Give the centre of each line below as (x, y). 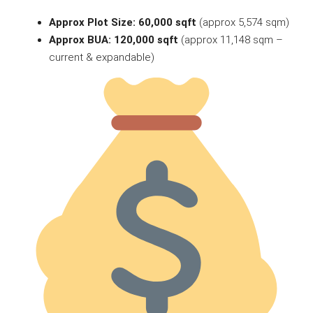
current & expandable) (102, 57)
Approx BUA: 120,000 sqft (114, 39)
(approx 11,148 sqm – (231, 39)
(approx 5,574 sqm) (243, 22)
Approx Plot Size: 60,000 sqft (123, 22)
